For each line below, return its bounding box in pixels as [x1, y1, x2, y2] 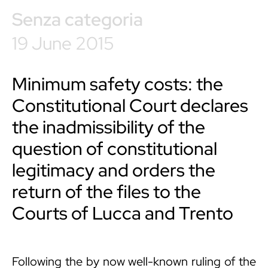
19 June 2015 [12, 31, 114, 56]
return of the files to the [12, 179, 201, 204]
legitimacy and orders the [12, 158, 215, 182]
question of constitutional [12, 136, 217, 161]
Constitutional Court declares [12, 93, 248, 118]
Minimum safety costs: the [12, 72, 223, 96]
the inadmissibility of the [12, 115, 205, 139]
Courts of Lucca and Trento [12, 201, 233, 226]
